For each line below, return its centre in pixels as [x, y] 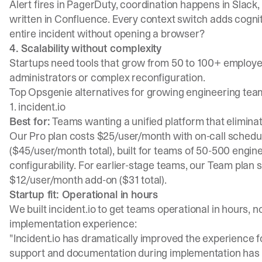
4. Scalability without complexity [86, 48]
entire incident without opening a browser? [107, 34]
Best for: [30, 121]
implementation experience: [73, 224]
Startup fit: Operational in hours [84, 194]
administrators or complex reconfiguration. [107, 77]
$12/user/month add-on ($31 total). [88, 180]
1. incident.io [37, 107]
